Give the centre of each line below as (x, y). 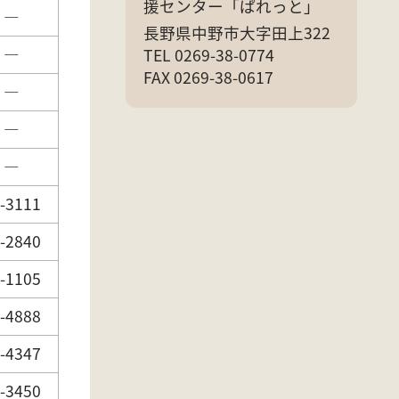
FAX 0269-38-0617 (208, 77)
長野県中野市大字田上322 (237, 32)
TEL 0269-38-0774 (209, 54)
